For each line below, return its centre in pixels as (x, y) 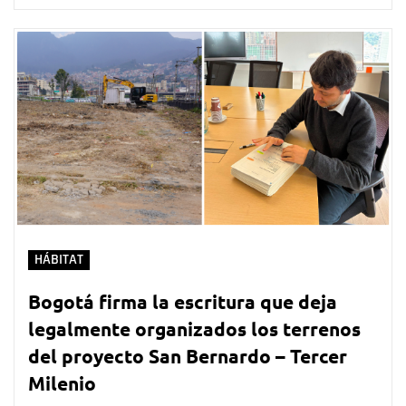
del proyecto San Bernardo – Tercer (188, 355)
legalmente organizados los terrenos (194, 328)
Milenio (62, 382)
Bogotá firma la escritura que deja (183, 301)
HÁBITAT (59, 259)
